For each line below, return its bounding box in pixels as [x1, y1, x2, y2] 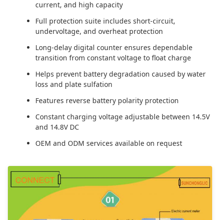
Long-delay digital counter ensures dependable [35, 43, 192, 52]
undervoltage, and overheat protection [35, 27, 163, 36]
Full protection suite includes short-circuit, [35, 16, 175, 26]
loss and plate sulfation [35, 80, 112, 89]
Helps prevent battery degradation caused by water [35, 69, 206, 79]
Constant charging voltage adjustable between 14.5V [35, 112, 210, 121]
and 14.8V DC [35, 122, 79, 132]
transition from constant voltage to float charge [35, 53, 191, 62]
